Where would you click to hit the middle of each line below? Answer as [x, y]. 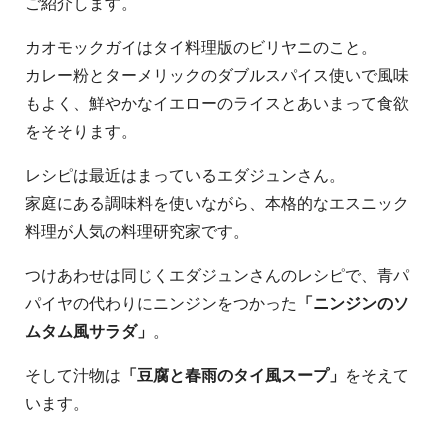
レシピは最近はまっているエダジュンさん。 [185, 176]
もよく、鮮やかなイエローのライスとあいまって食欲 [217, 104]
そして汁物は [73, 376]
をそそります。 [81, 132]
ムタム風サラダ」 [89, 332]
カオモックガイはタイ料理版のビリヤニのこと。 [201, 48]
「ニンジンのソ [353, 304]
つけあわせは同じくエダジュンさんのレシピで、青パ [217, 276]
